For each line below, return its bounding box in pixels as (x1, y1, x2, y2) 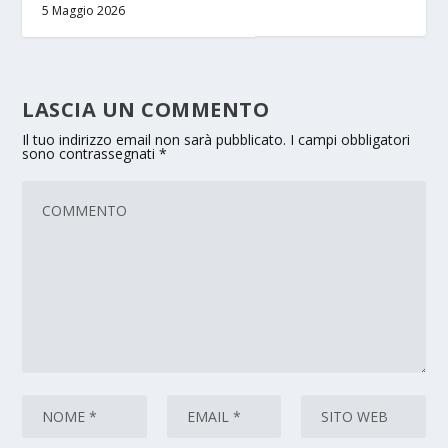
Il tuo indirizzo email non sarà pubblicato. (22, 129, 287, 149)
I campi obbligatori (290, 129, 411, 149)
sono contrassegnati (22, 143, 160, 163)
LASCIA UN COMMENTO (22, 95, 270, 123)
